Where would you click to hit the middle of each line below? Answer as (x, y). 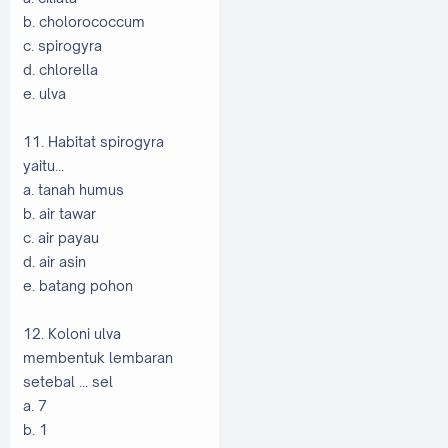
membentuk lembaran (98, 357)
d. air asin (54, 261)
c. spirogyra (62, 45)
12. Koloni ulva (72, 333)
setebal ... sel (68, 381)
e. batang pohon (78, 285)
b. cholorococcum (84, 21)
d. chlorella (60, 69)
